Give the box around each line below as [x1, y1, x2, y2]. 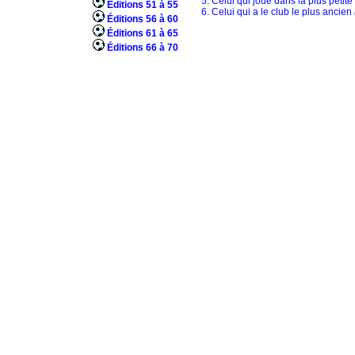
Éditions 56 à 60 [106, 13, 178, 25]
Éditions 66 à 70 [106, 42, 178, 53]
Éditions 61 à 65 [106, 28, 178, 39]
